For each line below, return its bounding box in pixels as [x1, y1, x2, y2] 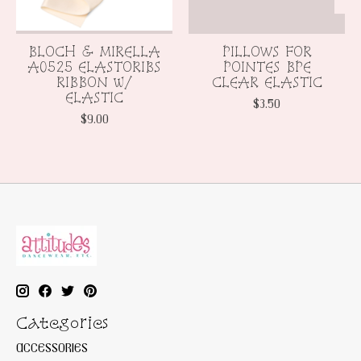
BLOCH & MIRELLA [28, 43, 160, 60]
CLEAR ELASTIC [211, 73, 322, 91]
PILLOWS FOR [222, 43, 312, 60]
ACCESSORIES [16, 339, 88, 355]
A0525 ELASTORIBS [27, 58, 161, 76]
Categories [16, 313, 109, 333]
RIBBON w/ [56, 73, 132, 91]
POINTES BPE [222, 58, 311, 76]
